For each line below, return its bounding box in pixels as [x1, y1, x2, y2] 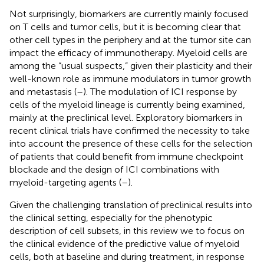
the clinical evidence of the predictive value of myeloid [9, 237, 239, 249]
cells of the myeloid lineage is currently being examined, [9, 98, 245, 110]
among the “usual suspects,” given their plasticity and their [9, 60, 252, 71]
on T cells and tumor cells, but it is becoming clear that [9, 21, 241, 32]
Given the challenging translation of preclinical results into [9, 199, 252, 210]
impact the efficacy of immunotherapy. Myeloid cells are [9, 47, 247, 58]
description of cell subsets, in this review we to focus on [9, 225, 245, 236]
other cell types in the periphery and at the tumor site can [9, 34, 251, 45]
